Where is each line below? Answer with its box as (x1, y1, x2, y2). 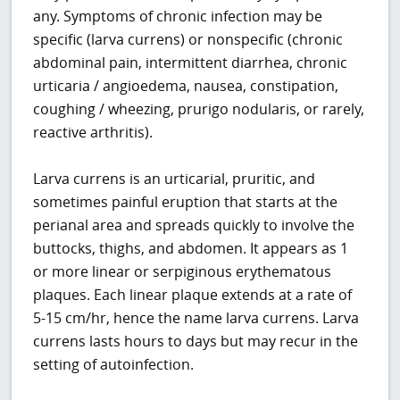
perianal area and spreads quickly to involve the (33, 215, 355, 236)
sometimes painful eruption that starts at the (33, 192, 338, 212)
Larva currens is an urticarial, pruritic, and (33, 169, 316, 189)
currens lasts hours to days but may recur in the (33, 331, 359, 352)
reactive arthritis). (33, 122, 154, 143)
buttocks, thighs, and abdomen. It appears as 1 (33, 238, 349, 259)
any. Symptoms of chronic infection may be (33, 6, 323, 27)
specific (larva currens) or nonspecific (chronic (33, 29, 344, 50)
